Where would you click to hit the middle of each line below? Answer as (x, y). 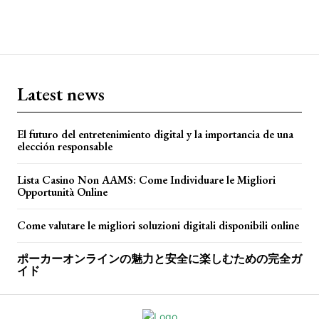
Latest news (61, 94)
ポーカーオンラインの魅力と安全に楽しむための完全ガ (159, 258)
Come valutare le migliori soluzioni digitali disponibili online (158, 225)
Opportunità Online (62, 192)
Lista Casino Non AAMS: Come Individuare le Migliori (146, 179)
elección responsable (65, 146)
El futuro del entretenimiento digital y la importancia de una (155, 134)
